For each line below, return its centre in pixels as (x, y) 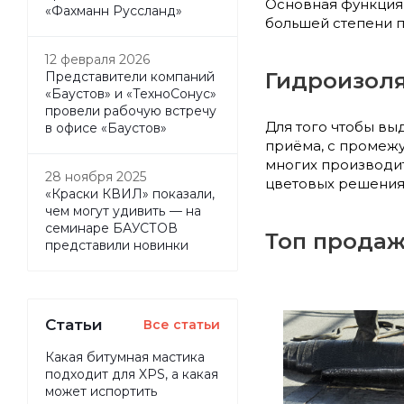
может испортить (101, 391)
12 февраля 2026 (98, 59)
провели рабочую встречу (131, 110)
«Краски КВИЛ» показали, (130, 193)
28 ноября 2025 (96, 176)
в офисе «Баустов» (106, 128)
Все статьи (182, 324)
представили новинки (117, 245)
